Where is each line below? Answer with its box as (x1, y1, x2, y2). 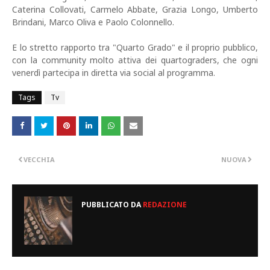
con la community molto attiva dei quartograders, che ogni (12, 54, 258, 66)
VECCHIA (24, 154, 55, 164)
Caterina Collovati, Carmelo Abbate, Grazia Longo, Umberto (12, 3, 258, 15)
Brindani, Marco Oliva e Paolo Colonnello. (12, 16, 174, 28)
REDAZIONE (141, 199, 187, 210)
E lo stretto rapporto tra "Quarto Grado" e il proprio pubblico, (12, 41, 258, 53)
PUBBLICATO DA (81, 199, 141, 210)
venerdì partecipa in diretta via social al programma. (12, 66, 215, 78)
